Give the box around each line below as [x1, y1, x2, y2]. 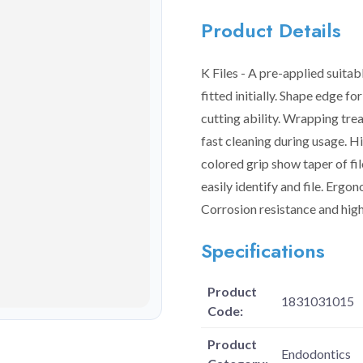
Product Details [201, 16, 341, 45]
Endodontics [281, 346, 351, 361]
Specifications [201, 237, 325, 265]
